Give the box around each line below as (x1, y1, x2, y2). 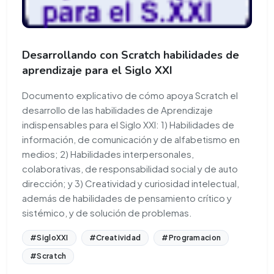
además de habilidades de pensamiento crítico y (22, 191, 232, 204)
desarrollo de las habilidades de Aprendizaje (22, 103, 213, 116)
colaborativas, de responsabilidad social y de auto (22, 162, 238, 174)
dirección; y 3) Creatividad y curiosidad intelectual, (22, 177, 239, 189)
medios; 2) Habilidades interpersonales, (22, 147, 194, 160)
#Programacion (161, 232, 221, 242)
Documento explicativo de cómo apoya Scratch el (22, 89, 238, 101)
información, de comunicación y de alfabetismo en (22, 133, 240, 145)
